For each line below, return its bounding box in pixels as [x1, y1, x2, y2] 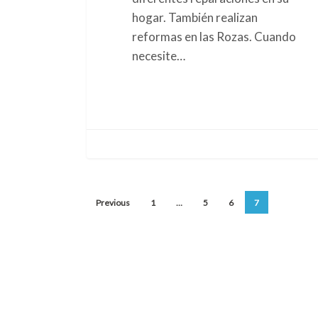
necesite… [131, 48, 185, 63]
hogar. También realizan [131, 9, 258, 25]
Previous [96, 197, 130, 208]
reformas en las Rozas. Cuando [131, 28, 296, 44]
